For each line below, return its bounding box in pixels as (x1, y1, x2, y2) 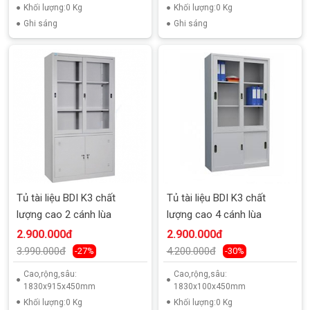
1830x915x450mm (24, 281, 95, 291)
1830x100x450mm (173, 281, 246, 291)
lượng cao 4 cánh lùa (166, 208, 262, 221)
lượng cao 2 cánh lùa (17, 208, 111, 221)
